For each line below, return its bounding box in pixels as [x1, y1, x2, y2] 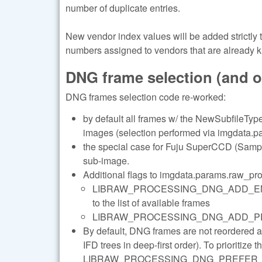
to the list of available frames [92, 195, 210, 209]
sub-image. [83, 153, 129, 167]
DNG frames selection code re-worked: [65, 89, 226, 104]
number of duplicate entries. [65, 1, 180, 15]
